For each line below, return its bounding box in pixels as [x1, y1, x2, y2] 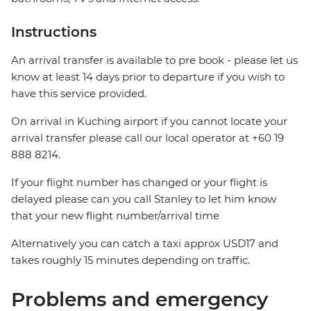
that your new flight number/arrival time [11, 209, 219, 223]
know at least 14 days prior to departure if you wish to [11, 70, 285, 84]
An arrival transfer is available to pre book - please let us [11, 53, 298, 67]
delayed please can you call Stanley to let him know [11, 192, 276, 206]
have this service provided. [11, 87, 146, 101]
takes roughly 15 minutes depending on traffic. [11, 253, 250, 267]
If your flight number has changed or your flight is [11, 176, 267, 190]
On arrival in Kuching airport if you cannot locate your [11, 115, 287, 128]
